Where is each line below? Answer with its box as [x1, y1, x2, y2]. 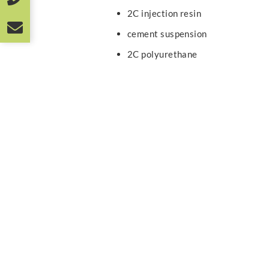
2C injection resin [127, 7, 202, 19]
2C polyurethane [127, 48, 198, 59]
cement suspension [127, 28, 207, 39]
